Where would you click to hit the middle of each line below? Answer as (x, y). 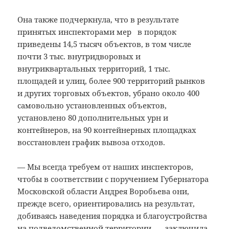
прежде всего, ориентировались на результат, (106, 204)
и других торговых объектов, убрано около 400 (109, 93)
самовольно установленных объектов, (92, 106)
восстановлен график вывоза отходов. (91, 142)
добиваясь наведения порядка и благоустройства (112, 216)
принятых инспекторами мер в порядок (97, 32)
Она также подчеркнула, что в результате (98, 20)
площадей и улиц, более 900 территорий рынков (111, 81)
